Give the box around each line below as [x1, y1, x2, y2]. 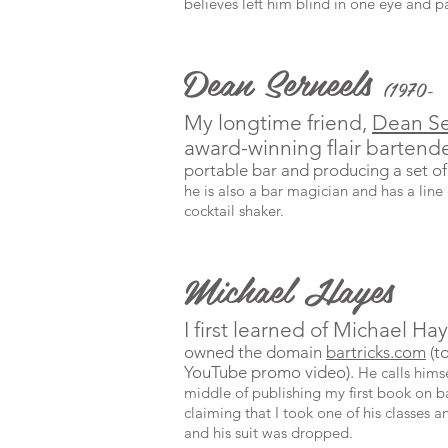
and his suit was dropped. [184, 423, 353, 442]
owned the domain [184, 342, 326, 362]
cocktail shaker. [184, 201, 288, 220]
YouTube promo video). [184, 362, 358, 382]
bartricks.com [326, 342, 426, 362]
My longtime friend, [184, 110, 372, 135]
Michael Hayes [184, 260, 394, 317]
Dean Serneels [184, 53, 384, 110]
